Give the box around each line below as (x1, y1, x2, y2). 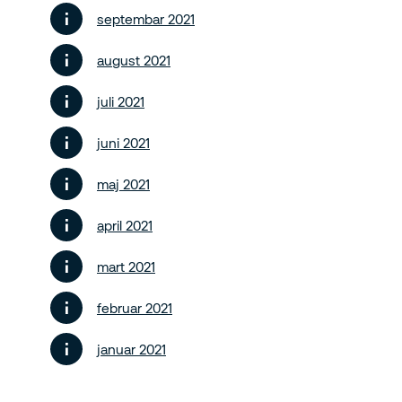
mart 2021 (97, 258, 155, 275)
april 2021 (97, 217, 153, 233)
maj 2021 (97, 176, 150, 192)
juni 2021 (97, 135, 150, 151)
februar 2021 (97, 300, 172, 316)
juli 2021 (97, 93, 144, 109)
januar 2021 (97, 341, 166, 357)
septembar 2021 (97, 11, 195, 27)
